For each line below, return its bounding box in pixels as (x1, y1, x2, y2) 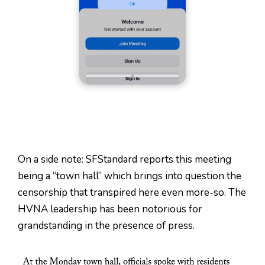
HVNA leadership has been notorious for (18, 202, 202, 216)
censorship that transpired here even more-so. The (18, 185, 246, 199)
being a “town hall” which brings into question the (18, 169, 241, 183)
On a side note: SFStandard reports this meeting (18, 152, 231, 166)
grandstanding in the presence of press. (18, 218, 195, 232)
